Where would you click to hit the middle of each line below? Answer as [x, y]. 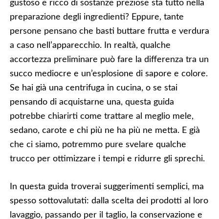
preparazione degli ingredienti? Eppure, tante [97, 17]
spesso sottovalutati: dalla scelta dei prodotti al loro [109, 201]
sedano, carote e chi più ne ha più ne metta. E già [105, 131]
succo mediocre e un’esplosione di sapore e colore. [109, 74]
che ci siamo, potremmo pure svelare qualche [98, 145]
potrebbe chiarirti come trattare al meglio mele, [102, 116]
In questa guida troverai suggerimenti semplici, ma [107, 187]
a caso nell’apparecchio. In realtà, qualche [90, 45]
